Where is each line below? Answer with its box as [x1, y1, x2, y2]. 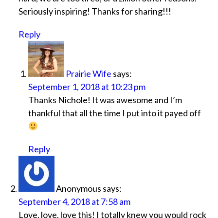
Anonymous [55, 183, 101, 194]
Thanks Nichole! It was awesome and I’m [28, 94, 182, 106]
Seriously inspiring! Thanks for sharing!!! [18, 6, 171, 17]
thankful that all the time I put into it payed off [28, 108, 201, 119]
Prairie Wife [65, 68, 111, 79]
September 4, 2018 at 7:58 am [18, 196, 130, 207]
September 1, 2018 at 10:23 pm [28, 81, 145, 92]
